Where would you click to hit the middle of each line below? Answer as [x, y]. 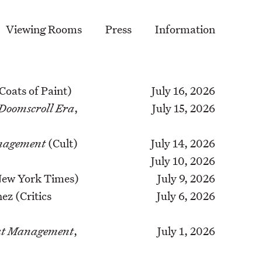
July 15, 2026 [183, 108]
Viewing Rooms [44, 29]
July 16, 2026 [183, 91]
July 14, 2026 [183, 143]
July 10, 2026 [183, 161]
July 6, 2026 [186, 196]
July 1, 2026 [186, 231]
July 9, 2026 [186, 178]
